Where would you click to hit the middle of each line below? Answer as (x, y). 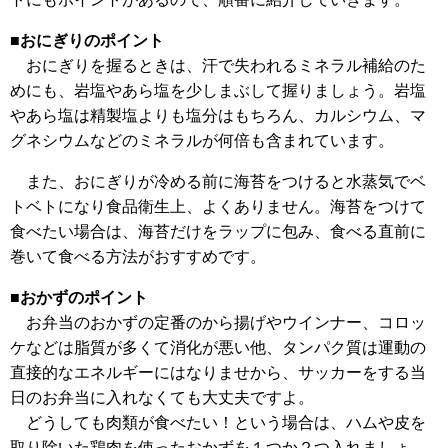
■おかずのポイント (79, 298)
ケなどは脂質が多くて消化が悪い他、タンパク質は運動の (218, 348)
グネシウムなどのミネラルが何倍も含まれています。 (202, 141)
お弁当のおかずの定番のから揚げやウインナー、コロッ (218, 323)
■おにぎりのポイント (87, 41)
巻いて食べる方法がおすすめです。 (138, 257)
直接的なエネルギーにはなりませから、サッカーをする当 (218, 373)
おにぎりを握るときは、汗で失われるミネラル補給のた (218, 66)
